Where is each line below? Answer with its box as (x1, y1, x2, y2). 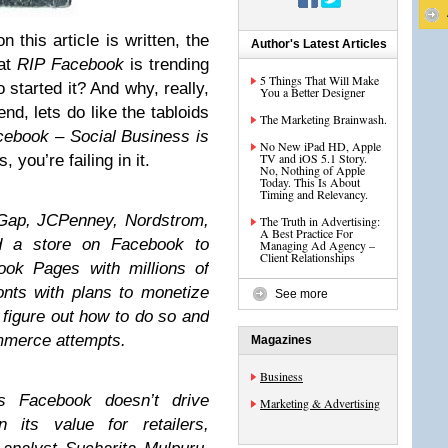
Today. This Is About (260, 174, 360, 190)
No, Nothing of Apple (260, 162, 365, 178)
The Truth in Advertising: (260, 213, 380, 229)
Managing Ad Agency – (260, 237, 375, 253)
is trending (123, 55, 210, 74)
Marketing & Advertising (260, 395, 380, 411)
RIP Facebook (17, 55, 124, 74)
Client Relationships (260, 249, 355, 265)
